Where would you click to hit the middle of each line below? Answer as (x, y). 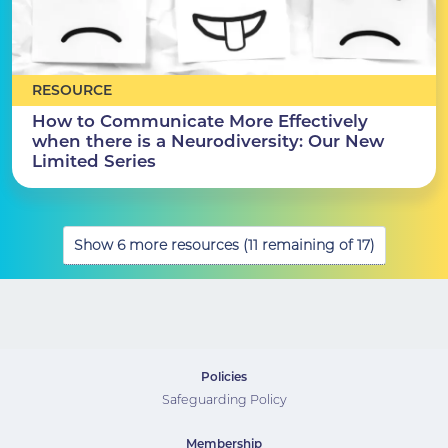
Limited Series (93, 161)
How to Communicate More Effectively (199, 121)
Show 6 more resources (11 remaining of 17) (224, 244)
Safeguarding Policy (224, 399)
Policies (224, 376)
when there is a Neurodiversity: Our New (207, 141)
